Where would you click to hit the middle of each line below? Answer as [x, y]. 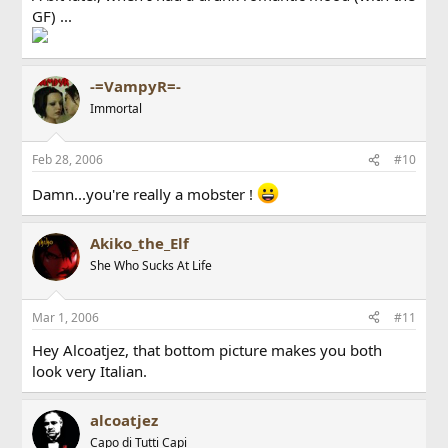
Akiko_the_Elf [140, 243]
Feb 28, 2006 [68, 160]
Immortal [116, 108]
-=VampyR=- [136, 85]
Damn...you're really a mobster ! [145, 194]
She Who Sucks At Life [151, 266]
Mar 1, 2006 [66, 317]
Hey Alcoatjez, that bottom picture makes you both [207, 349]
